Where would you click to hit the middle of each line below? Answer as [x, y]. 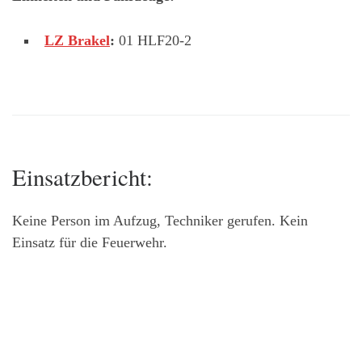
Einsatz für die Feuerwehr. [90, 242]
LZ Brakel [77, 41]
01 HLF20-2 [153, 41]
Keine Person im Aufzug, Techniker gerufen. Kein [160, 220]
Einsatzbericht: [82, 177]
